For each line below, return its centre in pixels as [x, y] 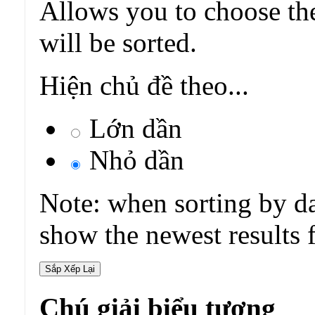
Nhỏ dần [133, 160]
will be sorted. [118, 43]
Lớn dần [132, 129]
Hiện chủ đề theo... [144, 86]
